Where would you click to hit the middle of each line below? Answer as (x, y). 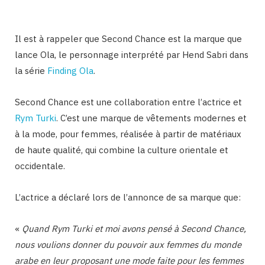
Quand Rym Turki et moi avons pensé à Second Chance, (134, 229)
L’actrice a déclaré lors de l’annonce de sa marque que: (128, 198)
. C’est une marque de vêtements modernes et (151, 118)
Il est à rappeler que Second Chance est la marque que (128, 39)
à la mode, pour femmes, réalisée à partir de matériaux (128, 134)
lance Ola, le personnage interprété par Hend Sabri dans (132, 55)
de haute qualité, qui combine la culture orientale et (122, 150)
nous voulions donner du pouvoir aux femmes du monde (128, 245)
